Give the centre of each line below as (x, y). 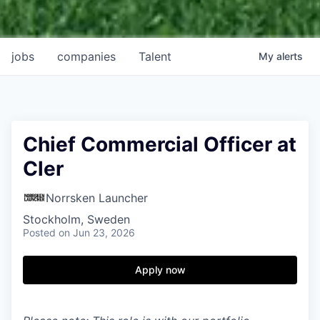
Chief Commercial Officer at (160, 144)
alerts (290, 56)
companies (86, 56)
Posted (39, 232)
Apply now (160, 269)
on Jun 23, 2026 (97, 232)
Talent (155, 56)
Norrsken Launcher (97, 197)
